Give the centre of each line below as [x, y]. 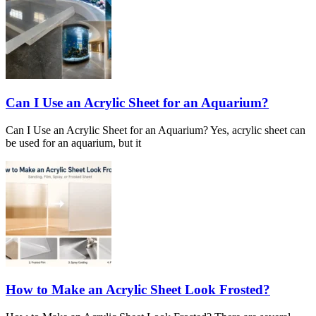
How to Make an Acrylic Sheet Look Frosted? [138, 290]
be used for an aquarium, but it [73, 142]
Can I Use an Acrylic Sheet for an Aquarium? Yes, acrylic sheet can [156, 130]
